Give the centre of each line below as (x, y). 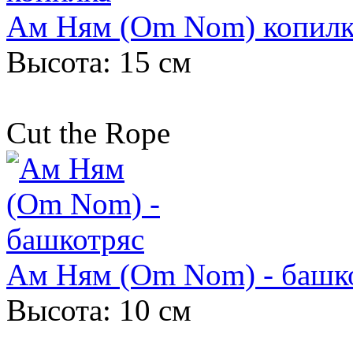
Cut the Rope (92, 132)
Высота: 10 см (99, 310)
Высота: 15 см (99, 61)
